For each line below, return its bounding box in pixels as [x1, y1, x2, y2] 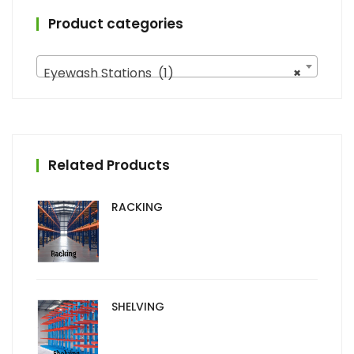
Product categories [48, 14, 183, 34]
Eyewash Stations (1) [43, 63, 174, 82]
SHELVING [111, 299, 164, 315]
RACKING [111, 198, 163, 215]
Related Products [48, 155, 170, 175]
